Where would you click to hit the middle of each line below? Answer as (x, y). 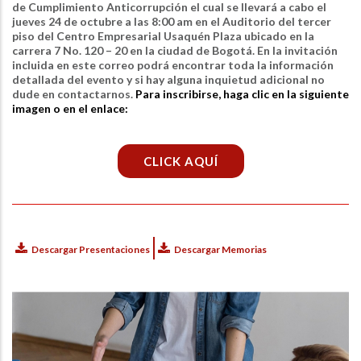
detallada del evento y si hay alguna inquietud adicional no (168, 79)
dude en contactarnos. (74, 93)
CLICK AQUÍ (180, 161)
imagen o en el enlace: (70, 108)
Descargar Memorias (220, 249)
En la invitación (297, 50)
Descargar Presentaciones (91, 249)
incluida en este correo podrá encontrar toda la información (173, 64)
